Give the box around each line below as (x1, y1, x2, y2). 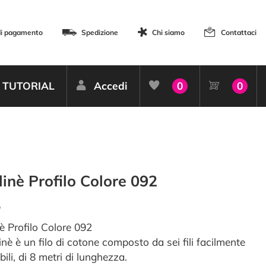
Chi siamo (152, 28, 185, 37)
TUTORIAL (2, 80, 55, 92)
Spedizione (81, 28, 118, 37)
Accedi (93, 80, 128, 92)
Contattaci (221, 28, 256, 37)
